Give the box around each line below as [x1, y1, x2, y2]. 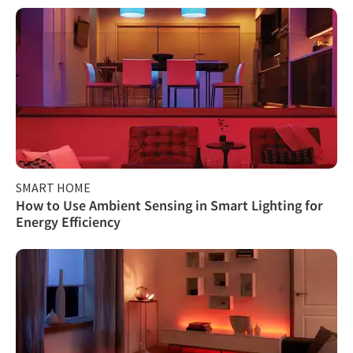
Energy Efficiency [16, 212, 121, 231]
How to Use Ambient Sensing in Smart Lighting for [16, 195, 323, 214]
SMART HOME [16, 179, 91, 195]
